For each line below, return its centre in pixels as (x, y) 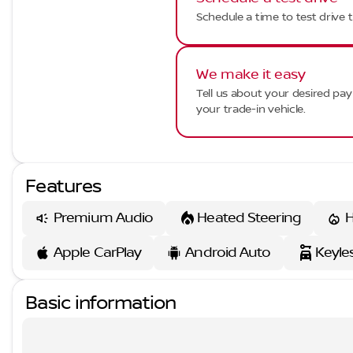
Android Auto (228, 253)
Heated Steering (249, 218)
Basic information (101, 303)
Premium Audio (104, 218)
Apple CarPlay (98, 253)
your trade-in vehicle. (251, 110)
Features (63, 187)
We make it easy (251, 75)
